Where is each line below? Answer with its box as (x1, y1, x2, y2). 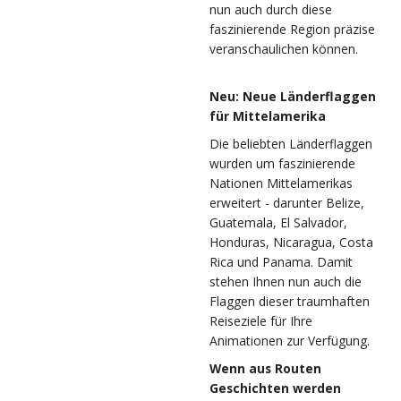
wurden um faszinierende (209, 155, 355, 173)
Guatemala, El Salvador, (209, 214, 347, 232)
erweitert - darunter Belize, (209, 194, 364, 212)
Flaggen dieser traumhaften (209, 293, 370, 311)
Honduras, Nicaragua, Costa (209, 234, 373, 252)
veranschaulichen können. (209, 40, 358, 58)
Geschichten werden (209, 380, 341, 397)
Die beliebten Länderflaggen (209, 135, 372, 153)
